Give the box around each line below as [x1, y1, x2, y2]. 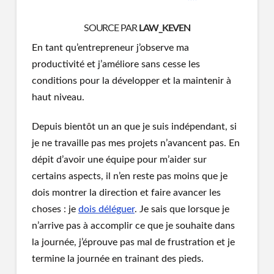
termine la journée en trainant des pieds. [31, 254, 204, 264]
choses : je [31, 204, 78, 215]
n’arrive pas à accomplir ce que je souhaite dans [31, 221, 235, 231]
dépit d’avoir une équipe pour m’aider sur [31, 155, 207, 165]
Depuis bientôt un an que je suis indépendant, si [31, 122, 237, 132]
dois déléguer [78, 204, 135, 215]
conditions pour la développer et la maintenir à [31, 76, 231, 86]
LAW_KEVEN [138, 23, 191, 34]
